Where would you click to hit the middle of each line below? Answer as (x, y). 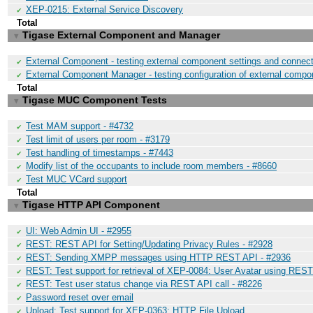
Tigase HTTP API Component (91, 205)
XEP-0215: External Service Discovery (104, 9)
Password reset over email (80, 297)
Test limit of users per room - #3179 (98, 139)
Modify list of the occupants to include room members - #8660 (151, 166)
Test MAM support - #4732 (80, 126)
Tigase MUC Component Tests (95, 100)
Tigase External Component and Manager (121, 35)
